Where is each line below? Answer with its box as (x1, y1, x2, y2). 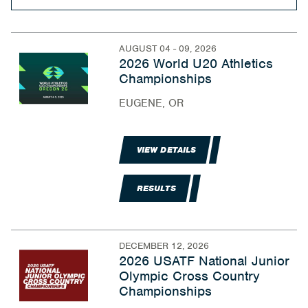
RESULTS (136, 183, 176, 194)
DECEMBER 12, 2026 (118, 240, 209, 252)
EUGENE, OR (118, 96, 184, 110)
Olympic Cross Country (118, 267, 260, 285)
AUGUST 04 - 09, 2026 (118, 43, 217, 54)
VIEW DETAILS (136, 144, 197, 155)
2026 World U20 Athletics (118, 55, 273, 72)
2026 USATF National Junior (118, 252, 289, 269)
